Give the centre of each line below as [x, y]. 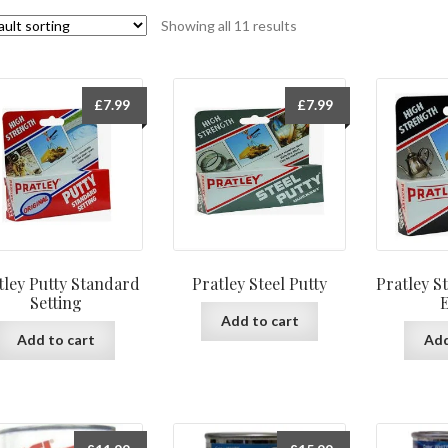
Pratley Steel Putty [260, 284]
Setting [56, 303]
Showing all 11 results [228, 25]
